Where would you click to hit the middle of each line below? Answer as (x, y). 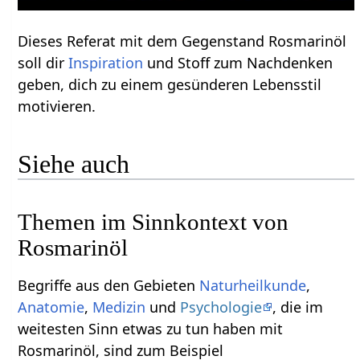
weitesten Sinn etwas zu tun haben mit (151, 329)
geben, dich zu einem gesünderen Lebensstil (170, 84)
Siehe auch (74, 164)
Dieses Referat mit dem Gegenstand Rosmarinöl (182, 41)
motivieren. (57, 106)
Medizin (119, 307)
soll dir (43, 62)
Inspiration (106, 62)
